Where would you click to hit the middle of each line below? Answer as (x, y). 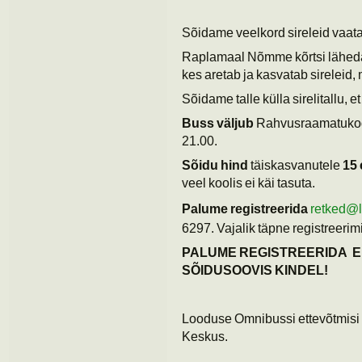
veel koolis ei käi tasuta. (248, 183)
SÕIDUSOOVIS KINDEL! (255, 270)
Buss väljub (218, 123)
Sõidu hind (215, 165)
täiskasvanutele (295, 165)
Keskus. (205, 337)
